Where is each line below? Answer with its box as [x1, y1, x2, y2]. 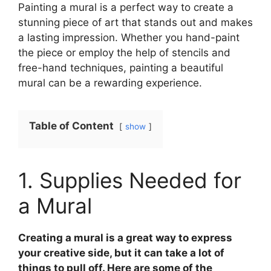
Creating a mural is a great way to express [18, 231, 232, 244]
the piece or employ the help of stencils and [18, 46, 230, 59]
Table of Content [29, 119, 114, 132]
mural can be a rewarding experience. [18, 76, 202, 89]
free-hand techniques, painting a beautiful [18, 61, 223, 74]
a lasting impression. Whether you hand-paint [18, 31, 240, 44]
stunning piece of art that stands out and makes [18, 16, 253, 28]
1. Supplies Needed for [18, 167, 241, 193]
